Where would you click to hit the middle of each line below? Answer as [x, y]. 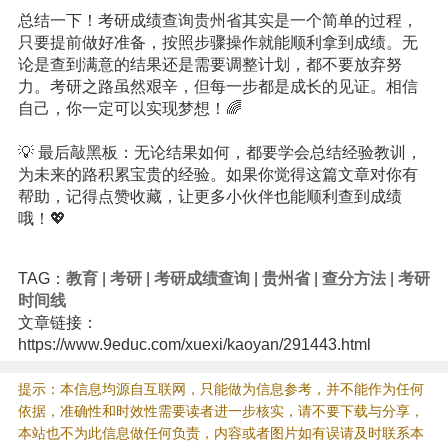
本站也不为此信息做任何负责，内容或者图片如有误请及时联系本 [220, 433]
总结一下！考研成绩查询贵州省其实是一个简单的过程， [217, 20]
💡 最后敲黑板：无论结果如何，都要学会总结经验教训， [219, 152]
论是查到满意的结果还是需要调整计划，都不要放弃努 [209, 64]
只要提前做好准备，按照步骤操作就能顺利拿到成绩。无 [217, 42]
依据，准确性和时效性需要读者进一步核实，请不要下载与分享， [220, 411]
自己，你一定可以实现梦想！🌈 [129, 108]
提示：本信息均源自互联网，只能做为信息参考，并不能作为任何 [220, 389]
